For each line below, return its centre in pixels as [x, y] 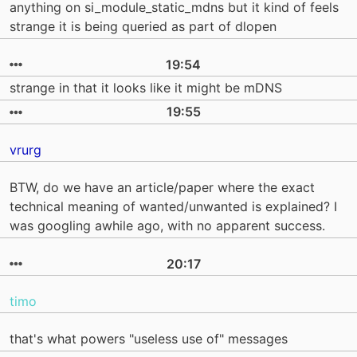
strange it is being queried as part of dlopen [143, 27]
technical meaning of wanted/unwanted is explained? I [173, 207]
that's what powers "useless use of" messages [149, 339]
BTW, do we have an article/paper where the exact [162, 188]
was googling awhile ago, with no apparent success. [167, 226]
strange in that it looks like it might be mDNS [146, 88]
